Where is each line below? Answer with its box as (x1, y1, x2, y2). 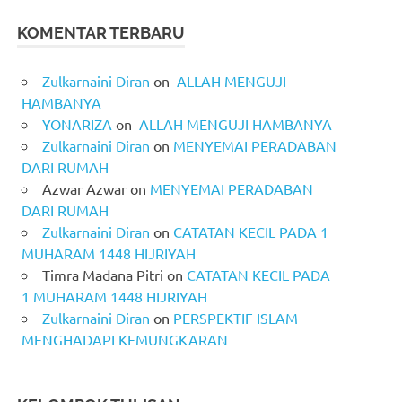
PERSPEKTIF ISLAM (173, 308, 298, 327)
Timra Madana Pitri (42, 265, 163, 284)
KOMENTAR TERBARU (17, 22, 186, 42)
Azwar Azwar (42, 179, 127, 197)
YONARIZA (42, 114, 112, 133)
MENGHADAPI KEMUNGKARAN (22, 329, 228, 348)
